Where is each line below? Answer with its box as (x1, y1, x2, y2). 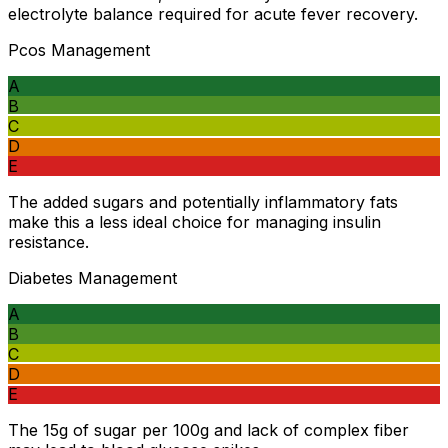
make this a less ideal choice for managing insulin (8, 212, 381, 233)
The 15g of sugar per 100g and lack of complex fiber (8, 420, 409, 441)
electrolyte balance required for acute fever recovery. (8, 4, 418, 25)
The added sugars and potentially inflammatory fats (8, 192, 398, 213)
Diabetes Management (8, 268, 177, 289)
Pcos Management (8, 40, 150, 61)
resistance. (8, 232, 89, 253)
